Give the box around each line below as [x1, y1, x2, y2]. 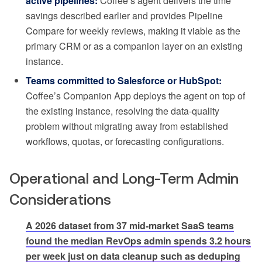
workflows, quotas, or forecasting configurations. [26, 135, 224, 149]
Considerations [9, 191, 111, 208]
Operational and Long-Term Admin [9, 170, 239, 187]
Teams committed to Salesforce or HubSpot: [26, 74, 222, 88]
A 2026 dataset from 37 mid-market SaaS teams [26, 219, 234, 233]
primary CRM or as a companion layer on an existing [26, 39, 243, 53]
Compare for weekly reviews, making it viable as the [26, 24, 240, 38]
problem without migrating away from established [26, 119, 228, 133]
